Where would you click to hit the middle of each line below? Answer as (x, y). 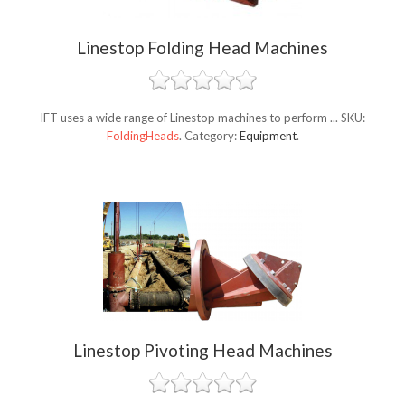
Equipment (268, 136)
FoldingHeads (142, 136)
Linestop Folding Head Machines (202, 48)
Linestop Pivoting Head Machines (202, 351)
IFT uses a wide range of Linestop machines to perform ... (190, 118)
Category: (212, 136)
